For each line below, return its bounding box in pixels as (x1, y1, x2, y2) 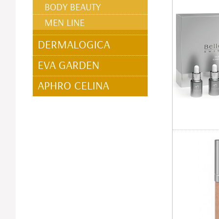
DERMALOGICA (38, 37, 110, 51)
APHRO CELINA (38, 78, 109, 92)
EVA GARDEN (38, 57, 99, 72)
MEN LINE (44, 16, 85, 28)
